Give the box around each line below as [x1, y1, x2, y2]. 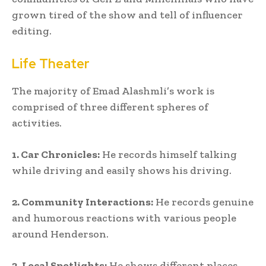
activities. [12, 116, 62, 129]
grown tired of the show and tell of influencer [12, 8, 243, 21]
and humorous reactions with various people [12, 211, 236, 224]
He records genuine [153, 195, 254, 208]
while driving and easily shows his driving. [12, 163, 232, 177]
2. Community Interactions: [12, 195, 153, 208]
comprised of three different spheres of [12, 100, 208, 113]
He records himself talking [100, 147, 237, 161]
